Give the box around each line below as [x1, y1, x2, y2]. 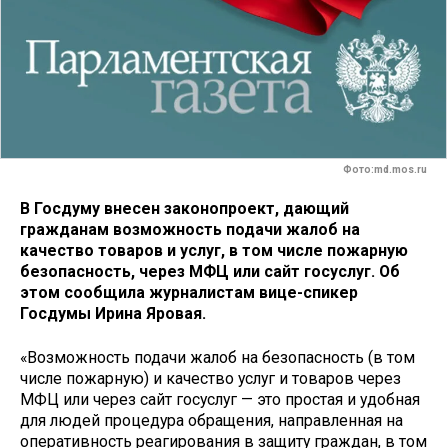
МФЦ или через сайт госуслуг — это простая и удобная [20, 390, 420, 410]
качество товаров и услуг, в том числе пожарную [20, 240, 408, 260]
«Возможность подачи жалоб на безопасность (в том [20, 348, 415, 368]
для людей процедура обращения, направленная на [20, 411, 403, 431]
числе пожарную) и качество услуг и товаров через [20, 369, 401, 389]
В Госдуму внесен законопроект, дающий [20, 198, 349, 218]
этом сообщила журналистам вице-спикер [20, 282, 358, 302]
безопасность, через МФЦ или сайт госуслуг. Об [20, 261, 400, 281]
